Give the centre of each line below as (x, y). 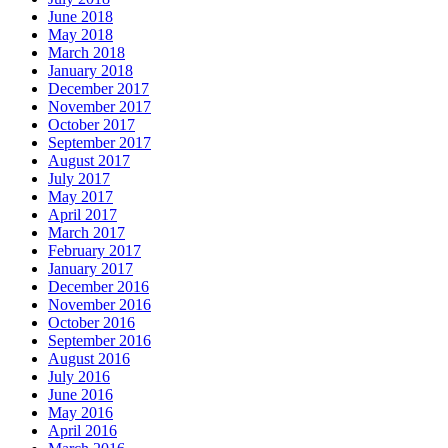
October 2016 (91, 323)
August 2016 (89, 359)
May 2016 (80, 413)
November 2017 (99, 107)
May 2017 (80, 197)
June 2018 (80, 17)
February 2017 (94, 251)
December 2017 (98, 89)
